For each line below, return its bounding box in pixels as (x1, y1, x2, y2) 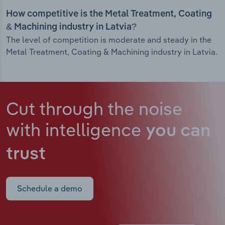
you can (146, 123, 210, 141)
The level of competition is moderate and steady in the (6, 35, 211, 45)
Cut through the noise (6, 97, 182, 120)
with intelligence (6, 118, 146, 141)
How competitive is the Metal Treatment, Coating (6, 10, 212, 19)
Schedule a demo (17, 183, 82, 194)
